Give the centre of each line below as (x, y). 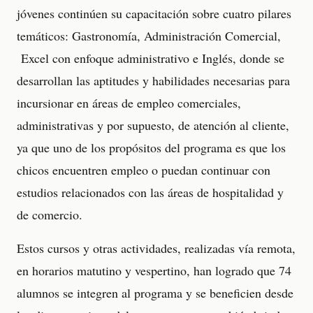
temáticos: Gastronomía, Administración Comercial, (149, 36)
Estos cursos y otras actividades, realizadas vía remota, (156, 248)
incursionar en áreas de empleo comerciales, (129, 103)
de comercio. (50, 214)
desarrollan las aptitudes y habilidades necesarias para (153, 80)
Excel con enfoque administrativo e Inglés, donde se (151, 58)
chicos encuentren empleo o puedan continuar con (144, 170)
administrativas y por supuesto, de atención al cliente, (153, 125)
